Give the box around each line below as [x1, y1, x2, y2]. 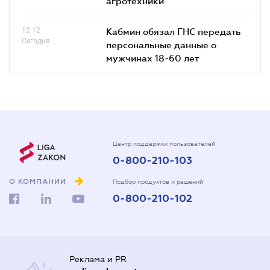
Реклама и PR [69, 254, 127, 265]
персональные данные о [106, 39, 216, 50]
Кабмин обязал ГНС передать [106, 25, 240, 37]
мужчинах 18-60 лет [106, 52, 199, 63]
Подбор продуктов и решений [113, 178, 203, 185]
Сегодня [22, 36, 50, 45]
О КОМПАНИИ [9, 177, 66, 186]
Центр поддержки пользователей [113, 140, 215, 147]
